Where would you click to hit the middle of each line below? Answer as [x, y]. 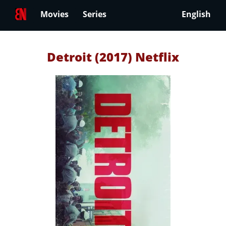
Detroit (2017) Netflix [113, 57]
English [196, 14]
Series [95, 14]
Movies [54, 14]
